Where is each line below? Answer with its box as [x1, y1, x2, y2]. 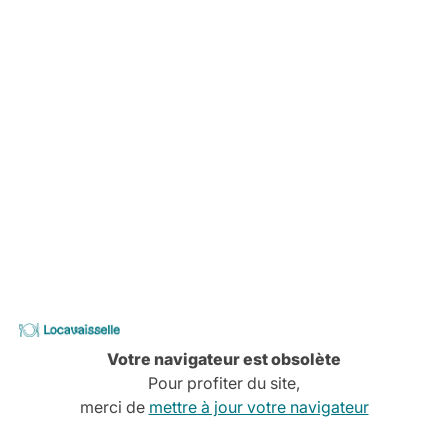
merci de [79, 397, 149, 417]
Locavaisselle [121, 325, 222, 345]
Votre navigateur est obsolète [107, 349, 341, 369]
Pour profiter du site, [148, 373, 300, 393]
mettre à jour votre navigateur [148, 397, 369, 417]
